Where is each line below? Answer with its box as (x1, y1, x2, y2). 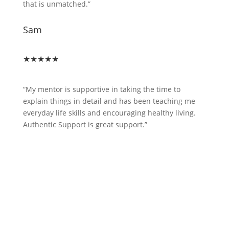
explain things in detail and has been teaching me (22, 96, 195, 106)
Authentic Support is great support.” (22, 120, 147, 129)
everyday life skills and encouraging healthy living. (22, 108, 196, 118)
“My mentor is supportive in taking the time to (22, 84, 180, 94)
